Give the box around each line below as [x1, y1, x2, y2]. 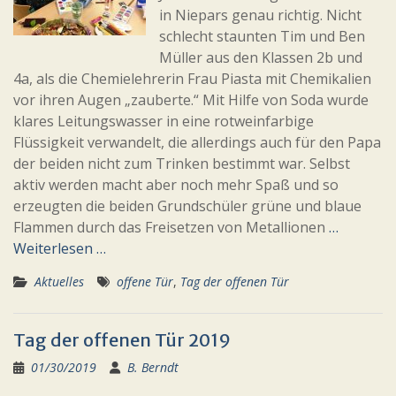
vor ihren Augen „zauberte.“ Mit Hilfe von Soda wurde [13, 90, 369, 110]
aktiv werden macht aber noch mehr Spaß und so [13, 175, 339, 194]
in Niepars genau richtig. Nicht [159, 5, 362, 25]
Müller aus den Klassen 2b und [159, 48, 362, 67]
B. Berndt [127, 359, 179, 376]
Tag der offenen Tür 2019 [13, 329, 231, 351]
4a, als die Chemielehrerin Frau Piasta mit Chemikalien [13, 69, 371, 88]
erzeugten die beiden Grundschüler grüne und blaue [13, 196, 362, 216]
